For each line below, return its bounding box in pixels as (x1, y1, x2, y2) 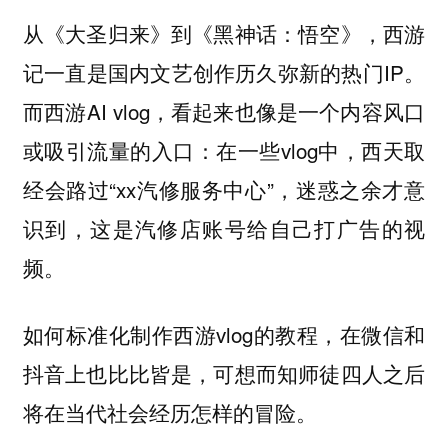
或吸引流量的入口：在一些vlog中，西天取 (22, 135, 426, 166)
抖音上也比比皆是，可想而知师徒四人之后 (22, 357, 426, 388)
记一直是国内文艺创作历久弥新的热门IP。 (22, 57, 426, 88)
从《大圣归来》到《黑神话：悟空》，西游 (22, 18, 426, 49)
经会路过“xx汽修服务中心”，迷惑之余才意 (22, 174, 426, 205)
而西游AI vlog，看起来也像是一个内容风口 (22, 96, 426, 127)
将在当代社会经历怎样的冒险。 (22, 396, 317, 427)
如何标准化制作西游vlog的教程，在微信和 (22, 318, 426, 349)
